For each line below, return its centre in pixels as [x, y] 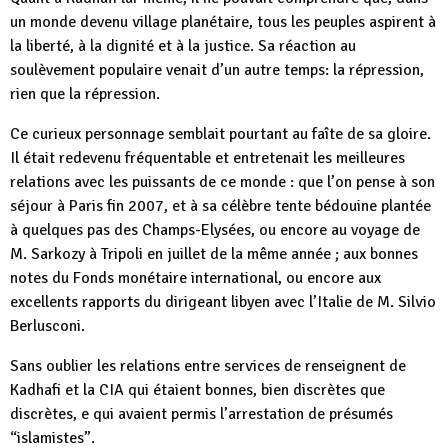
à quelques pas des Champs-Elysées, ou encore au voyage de [215, 230]
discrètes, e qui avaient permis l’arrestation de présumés [201, 414]
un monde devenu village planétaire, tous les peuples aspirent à [223, 22]
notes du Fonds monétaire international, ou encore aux [195, 278]
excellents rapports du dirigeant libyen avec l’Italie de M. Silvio [223, 302]
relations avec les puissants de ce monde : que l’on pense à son [222, 182]
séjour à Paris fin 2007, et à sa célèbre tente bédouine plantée [220, 206]
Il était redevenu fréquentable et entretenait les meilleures [207, 158]
